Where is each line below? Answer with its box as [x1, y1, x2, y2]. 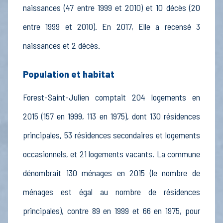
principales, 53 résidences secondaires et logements [23, 129, 200, 140]
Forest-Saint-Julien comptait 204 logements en [23, 91, 200, 103]
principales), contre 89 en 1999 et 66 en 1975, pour [23, 205, 200, 216]
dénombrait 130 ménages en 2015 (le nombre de [23, 167, 200, 178]
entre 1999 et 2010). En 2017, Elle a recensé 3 [23, 20, 200, 32]
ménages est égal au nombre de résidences [23, 186, 200, 197]
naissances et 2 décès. [23, 39, 101, 51]
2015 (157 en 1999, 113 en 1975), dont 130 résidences [23, 110, 200, 121]
